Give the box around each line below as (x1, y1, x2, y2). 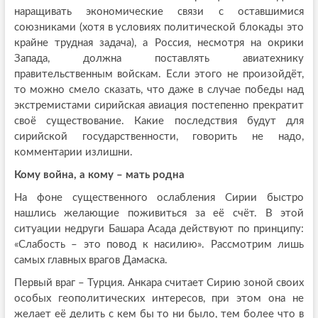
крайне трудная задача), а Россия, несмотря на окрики (13, 38, 305, 49)
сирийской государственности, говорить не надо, (13, 131, 305, 143)
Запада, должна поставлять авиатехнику (13, 53, 305, 65)
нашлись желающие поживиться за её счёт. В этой (13, 208, 305, 219)
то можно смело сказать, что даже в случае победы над (13, 84, 305, 96)
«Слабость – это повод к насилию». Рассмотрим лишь (13, 239, 305, 251)
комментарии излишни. (13, 147, 133, 158)
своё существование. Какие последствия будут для (13, 116, 305, 127)
